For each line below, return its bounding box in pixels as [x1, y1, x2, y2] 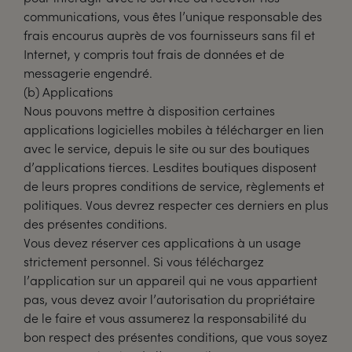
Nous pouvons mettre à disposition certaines [24, 102, 275, 119]
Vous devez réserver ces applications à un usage [24, 234, 301, 251]
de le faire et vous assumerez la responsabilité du [24, 310, 306, 326]
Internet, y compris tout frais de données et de [24, 46, 284, 62]
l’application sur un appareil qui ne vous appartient [24, 272, 317, 288]
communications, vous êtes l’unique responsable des [24, 8, 322, 24]
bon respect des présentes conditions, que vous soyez [24, 328, 328, 345]
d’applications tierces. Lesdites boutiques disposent [24, 159, 317, 175]
